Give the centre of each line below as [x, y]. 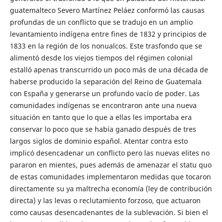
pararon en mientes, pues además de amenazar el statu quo [111, 165]
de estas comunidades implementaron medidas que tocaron [110, 176]
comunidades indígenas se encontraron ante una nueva [103, 105]
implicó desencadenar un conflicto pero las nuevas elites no [110, 153]
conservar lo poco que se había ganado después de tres [103, 129]
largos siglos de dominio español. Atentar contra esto [99, 141]
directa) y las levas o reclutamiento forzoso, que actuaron [105, 200]
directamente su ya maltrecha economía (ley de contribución [111, 188]
